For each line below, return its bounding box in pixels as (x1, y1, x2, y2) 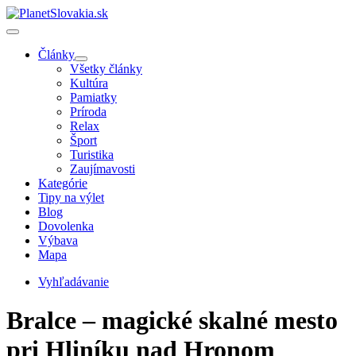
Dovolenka (38, 219, 94, 233)
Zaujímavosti (70, 162, 135, 176)
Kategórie (38, 176, 87, 190)
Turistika (70, 148, 114, 161)
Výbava (38, 234, 78, 247)
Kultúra (70, 76, 108, 90)
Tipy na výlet (38, 191, 104, 204)
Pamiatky (70, 91, 117, 104)
